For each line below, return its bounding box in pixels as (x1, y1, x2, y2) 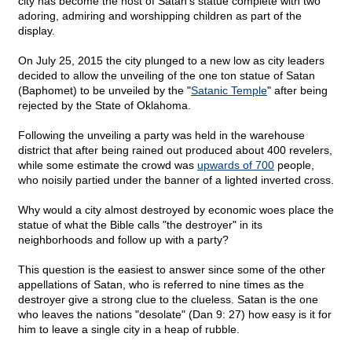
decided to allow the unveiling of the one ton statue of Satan (18, 69, 315, 82)
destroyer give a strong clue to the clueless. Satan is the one (18, 293, 318, 306)
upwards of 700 (197, 159, 274, 172)
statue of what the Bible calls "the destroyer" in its (18, 218, 262, 232)
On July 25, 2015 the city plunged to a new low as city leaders (18, 54, 324, 68)
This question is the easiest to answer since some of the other (18, 263, 325, 277)
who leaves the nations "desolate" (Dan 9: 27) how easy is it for (18, 308, 332, 321)
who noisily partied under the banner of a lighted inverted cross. (18, 174, 334, 187)
